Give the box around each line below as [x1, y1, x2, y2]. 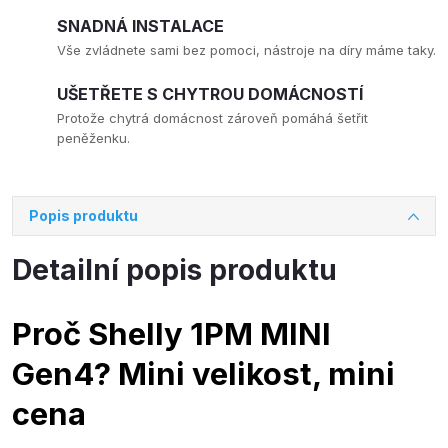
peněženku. [57, 130, 130, 146]
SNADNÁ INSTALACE [57, 16, 224, 36]
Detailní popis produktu [12, 253, 337, 287]
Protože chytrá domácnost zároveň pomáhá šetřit [57, 110, 368, 126]
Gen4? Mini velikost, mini [12, 355, 395, 392]
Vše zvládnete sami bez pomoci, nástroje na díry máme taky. [57, 42, 436, 58]
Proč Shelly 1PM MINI [12, 315, 331, 352]
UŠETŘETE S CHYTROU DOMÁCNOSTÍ [57, 84, 363, 104]
